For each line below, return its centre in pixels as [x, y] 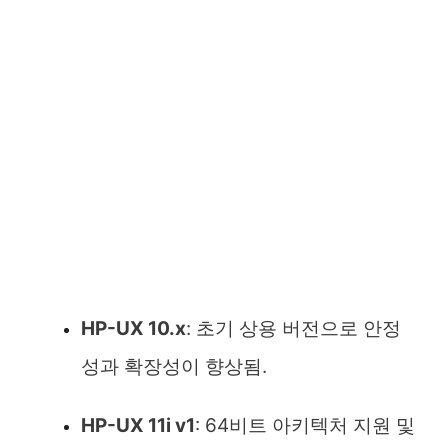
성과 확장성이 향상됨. [174, 367]
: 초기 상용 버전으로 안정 [293, 329]
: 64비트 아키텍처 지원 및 [305, 426]
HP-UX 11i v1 [138, 426]
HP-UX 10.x [133, 329]
